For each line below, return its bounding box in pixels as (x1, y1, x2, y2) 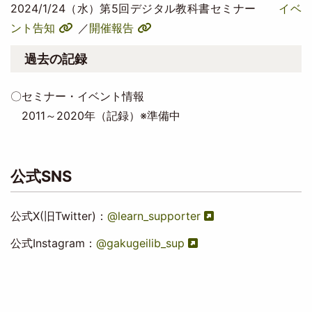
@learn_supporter (107, 208, 201, 223)
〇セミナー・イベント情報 (10, 88, 144, 103)
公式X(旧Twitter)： (10, 208, 107, 223)
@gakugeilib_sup (95, 235, 185, 250)
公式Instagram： (10, 235, 96, 250)
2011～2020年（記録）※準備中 (10, 108, 180, 123)
